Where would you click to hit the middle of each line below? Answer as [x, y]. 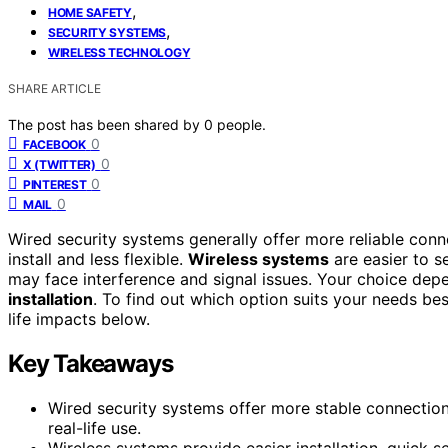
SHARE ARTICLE [54, 88]
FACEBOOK [54, 144]
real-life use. [94, 427]
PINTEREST [55, 184]
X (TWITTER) [59, 164]
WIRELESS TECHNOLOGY [119, 52]
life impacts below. [79, 318]
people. [241, 124]
